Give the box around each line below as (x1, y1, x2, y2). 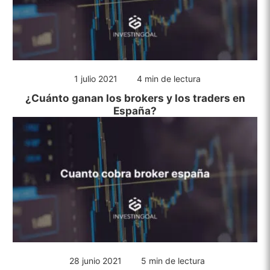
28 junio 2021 (69, 255, 122, 266)
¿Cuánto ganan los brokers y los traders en (25, 91, 245, 104)
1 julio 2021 (74, 73, 118, 84)
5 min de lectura (141, 255, 205, 266)
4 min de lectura (136, 73, 201, 84)
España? (113, 104, 157, 117)
